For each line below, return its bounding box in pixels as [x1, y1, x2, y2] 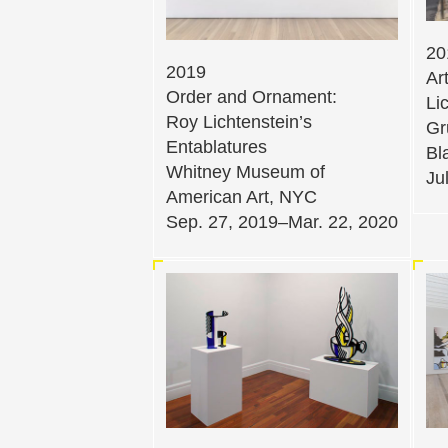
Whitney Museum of [166, 162, 325, 183]
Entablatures [166, 137, 267, 158]
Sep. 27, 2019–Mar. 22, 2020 [166, 212, 398, 233]
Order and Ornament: [166, 87, 337, 108]
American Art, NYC [166, 187, 317, 208]
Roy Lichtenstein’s [166, 112, 312, 133]
